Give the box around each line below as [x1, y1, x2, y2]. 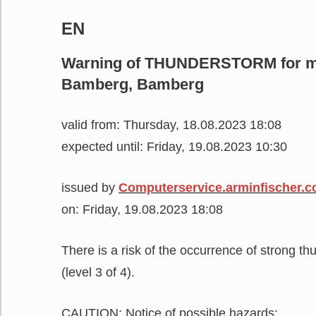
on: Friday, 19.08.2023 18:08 [61, 202, 223, 217]
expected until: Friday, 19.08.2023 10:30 [61, 139, 287, 154]
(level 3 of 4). [61, 265, 135, 279]
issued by [61, 180, 119, 195]
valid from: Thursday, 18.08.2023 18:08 [61, 117, 281, 132]
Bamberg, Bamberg [61, 75, 204, 93]
